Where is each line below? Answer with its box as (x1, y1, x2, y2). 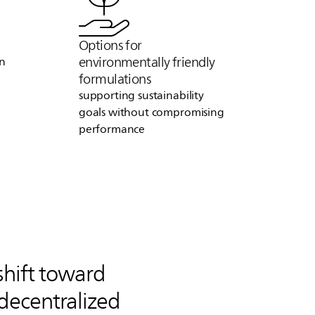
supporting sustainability (78, 86, 204, 105)
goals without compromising (78, 103, 224, 122)
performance (78, 120, 146, 139)
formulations (78, 67, 152, 89)
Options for (78, 34, 142, 56)
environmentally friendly (78, 51, 215, 72)
